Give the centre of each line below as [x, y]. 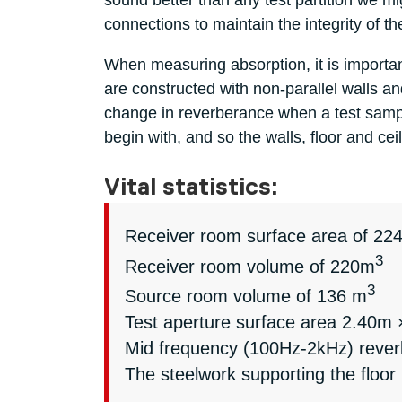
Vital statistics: [191, 188]
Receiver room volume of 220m [249, 266]
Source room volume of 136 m [245, 297]
